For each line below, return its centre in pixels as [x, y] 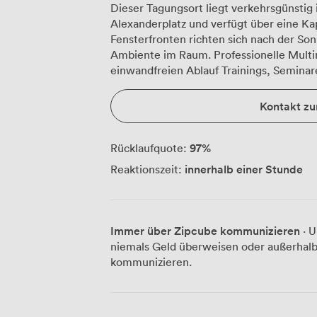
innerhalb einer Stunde [244, 169]
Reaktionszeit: [146, 169]
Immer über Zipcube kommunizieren [205, 231]
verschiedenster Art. [162, 86]
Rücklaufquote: [149, 148]
